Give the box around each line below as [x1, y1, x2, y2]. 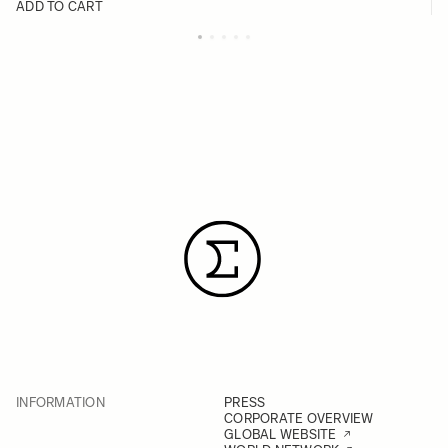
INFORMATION [16, 395, 105, 410]
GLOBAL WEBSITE [224, 427, 337, 442]
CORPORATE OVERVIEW [224, 411, 374, 426]
